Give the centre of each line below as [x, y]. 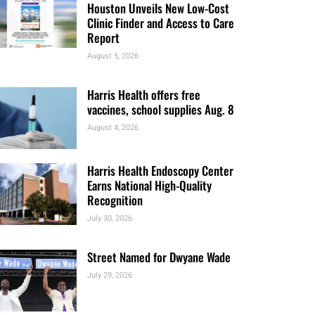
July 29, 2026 [110, 275]
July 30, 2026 [110, 218]
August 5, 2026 [113, 56]
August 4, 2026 [113, 128]
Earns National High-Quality [150, 185]
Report [104, 38]
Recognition [115, 200]
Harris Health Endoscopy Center [161, 170]
